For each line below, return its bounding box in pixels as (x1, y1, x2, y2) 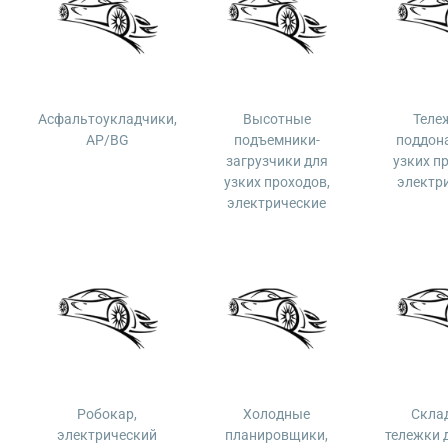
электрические (227, 195, 327, 211)
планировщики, (225, 427, 329, 443)
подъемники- (233, 132, 320, 148)
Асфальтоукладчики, (37, 111, 177, 127)
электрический (57, 427, 158, 443)
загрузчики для (225, 153, 328, 169)
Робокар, (77, 406, 138, 422)
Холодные (243, 406, 311, 422)
